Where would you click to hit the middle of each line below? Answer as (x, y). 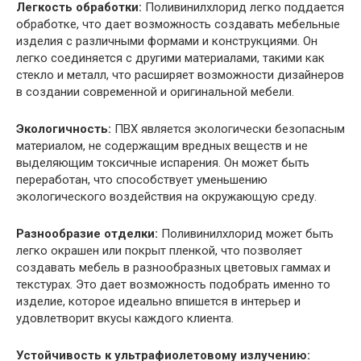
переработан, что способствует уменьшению (142, 179)
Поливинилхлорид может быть (246, 233)
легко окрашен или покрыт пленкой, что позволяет (159, 250)
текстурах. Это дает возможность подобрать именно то (173, 284)
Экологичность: (64, 129)
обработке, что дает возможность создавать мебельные (178, 24)
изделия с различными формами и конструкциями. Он (167, 41)
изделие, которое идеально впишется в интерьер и (158, 301)
